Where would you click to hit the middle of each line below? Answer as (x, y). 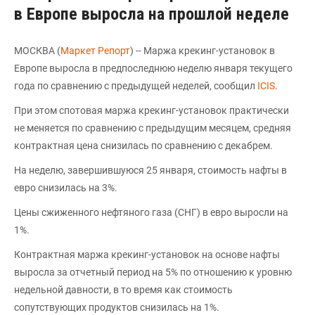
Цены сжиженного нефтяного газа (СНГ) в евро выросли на (151, 212)
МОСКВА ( (37, 51)
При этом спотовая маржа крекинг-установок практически (152, 110)
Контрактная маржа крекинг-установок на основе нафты (147, 255)
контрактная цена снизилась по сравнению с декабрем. (143, 146)
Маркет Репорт (95, 51)
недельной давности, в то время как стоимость (123, 290)
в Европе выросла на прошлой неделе (152, 14)
